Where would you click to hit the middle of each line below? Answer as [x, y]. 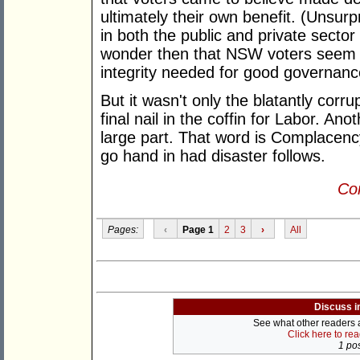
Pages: [123, 229]
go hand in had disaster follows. [213, 156]
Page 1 [198, 229]
